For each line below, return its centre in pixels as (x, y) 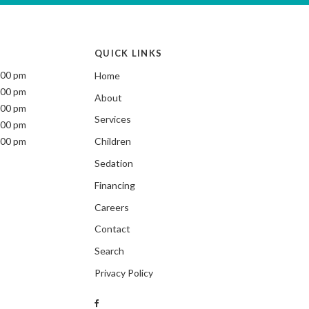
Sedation (114, 163)
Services (113, 119)
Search (109, 251)
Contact (112, 229)
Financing (115, 185)
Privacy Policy (124, 273)
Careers (112, 207)
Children (113, 141)
